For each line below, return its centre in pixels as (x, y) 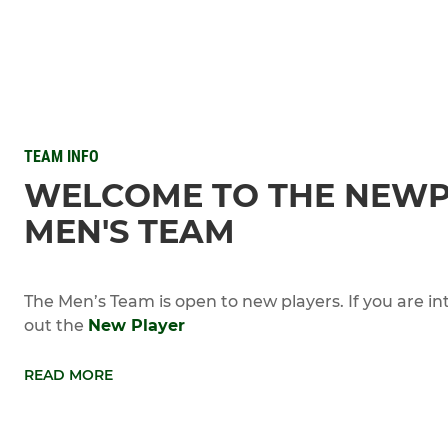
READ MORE (68, 374)
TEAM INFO (61, 156)
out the (56, 325)
